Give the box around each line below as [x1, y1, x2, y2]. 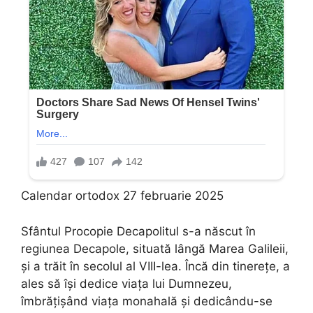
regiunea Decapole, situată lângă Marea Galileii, [21, 241, 289, 256]
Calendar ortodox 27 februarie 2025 [21, 189, 224, 203]
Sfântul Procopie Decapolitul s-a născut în [21, 224, 256, 238]
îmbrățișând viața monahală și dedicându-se [21, 293, 272, 308]
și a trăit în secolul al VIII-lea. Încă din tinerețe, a [21, 259, 290, 273]
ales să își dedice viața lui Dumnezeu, [21, 276, 232, 291]
